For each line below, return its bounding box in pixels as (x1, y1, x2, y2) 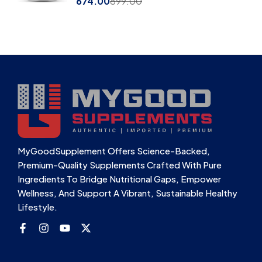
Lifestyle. (18, 201, 57, 213)
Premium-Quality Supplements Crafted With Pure (18, 159, 222, 171)
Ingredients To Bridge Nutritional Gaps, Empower (18, 173, 221, 185)
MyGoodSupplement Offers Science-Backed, (18, 145, 210, 157)
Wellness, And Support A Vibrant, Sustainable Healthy (18, 187, 237, 199)
